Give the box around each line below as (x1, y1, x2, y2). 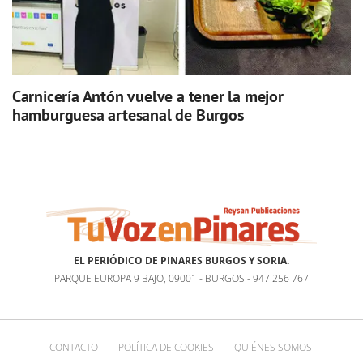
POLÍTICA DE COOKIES (118, 340, 214, 355)
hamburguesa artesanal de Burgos (11, 105, 244, 126)
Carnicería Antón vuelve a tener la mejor (11, 86, 284, 108)
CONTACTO (49, 340, 98, 355)
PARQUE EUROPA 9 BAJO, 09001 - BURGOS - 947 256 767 (54, 271, 309, 286)
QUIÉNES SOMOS (234, 340, 312, 355)
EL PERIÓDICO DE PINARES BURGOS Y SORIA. (74, 254, 289, 268)
